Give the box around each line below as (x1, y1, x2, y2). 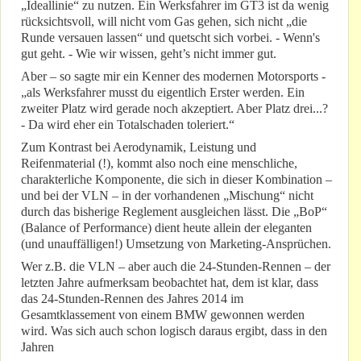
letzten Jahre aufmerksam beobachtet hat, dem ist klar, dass (21, 276, 318, 290)
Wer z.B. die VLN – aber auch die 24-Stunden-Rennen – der (21, 259, 330, 274)
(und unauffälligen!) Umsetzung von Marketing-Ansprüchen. (21, 237, 331, 251)
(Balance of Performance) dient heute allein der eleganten (21, 221, 312, 235)
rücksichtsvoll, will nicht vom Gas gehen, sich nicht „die (21, 15, 307, 29)
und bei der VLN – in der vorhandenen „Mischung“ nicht (21, 189, 313, 203)
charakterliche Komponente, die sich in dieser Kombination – (21, 172, 332, 187)
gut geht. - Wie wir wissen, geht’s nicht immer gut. (21, 47, 276, 61)
